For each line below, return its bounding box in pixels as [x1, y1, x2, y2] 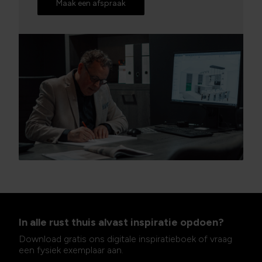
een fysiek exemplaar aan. [19, 244, 123, 256]
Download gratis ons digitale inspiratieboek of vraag [19, 233, 232, 244]
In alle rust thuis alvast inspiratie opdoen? [19, 216, 224, 229]
